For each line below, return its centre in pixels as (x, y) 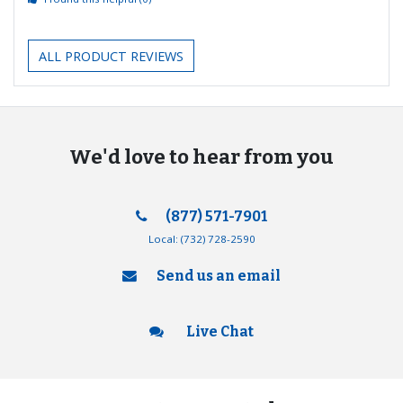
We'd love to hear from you (201, 157)
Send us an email (218, 275)
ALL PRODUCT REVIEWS (111, 56)
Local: (164, 239)
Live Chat (218, 331)
